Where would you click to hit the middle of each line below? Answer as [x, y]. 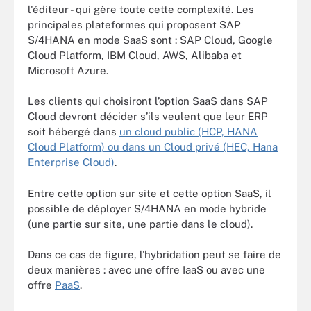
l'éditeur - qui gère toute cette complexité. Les [141, 9]
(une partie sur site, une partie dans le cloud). [140, 224]
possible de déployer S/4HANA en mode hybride [147, 208]
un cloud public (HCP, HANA [188, 132]
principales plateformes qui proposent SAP [134, 24]
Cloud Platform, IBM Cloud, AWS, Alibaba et [135, 55]
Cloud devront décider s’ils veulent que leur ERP [148, 116]
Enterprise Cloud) [71, 162]
